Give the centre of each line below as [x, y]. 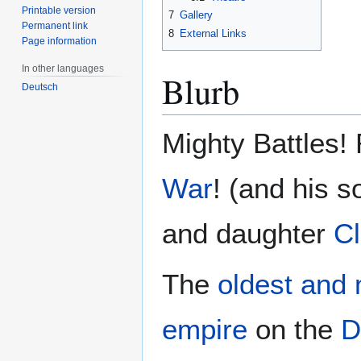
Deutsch [40, 87]
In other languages [63, 68]
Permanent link [55, 25]
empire [205, 330]
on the [294, 330]
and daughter [248, 234]
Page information [60, 41]
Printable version [59, 10]
